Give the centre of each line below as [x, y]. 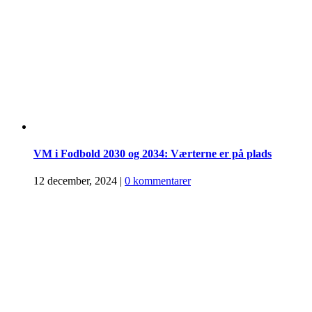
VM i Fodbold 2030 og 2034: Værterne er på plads [153, 153]
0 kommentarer [158, 181]
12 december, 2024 [75, 181]
